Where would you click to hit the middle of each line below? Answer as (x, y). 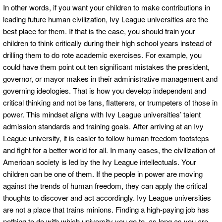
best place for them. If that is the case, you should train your (99, 31)
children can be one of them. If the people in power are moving (103, 173)
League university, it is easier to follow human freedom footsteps (106, 138)
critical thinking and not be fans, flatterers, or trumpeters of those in (110, 102)
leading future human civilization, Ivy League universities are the (106, 19)
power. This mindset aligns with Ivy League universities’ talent (102, 114)
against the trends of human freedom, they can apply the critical (105, 185)
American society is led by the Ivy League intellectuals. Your (100, 162)
